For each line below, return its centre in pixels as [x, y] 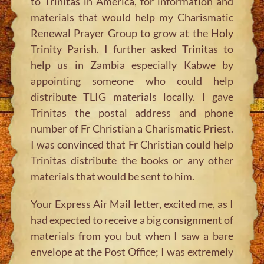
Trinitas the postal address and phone [132, 112]
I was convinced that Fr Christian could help [132, 144]
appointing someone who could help [132, 80]
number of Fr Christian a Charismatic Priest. [132, 128]
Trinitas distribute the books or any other [132, 160]
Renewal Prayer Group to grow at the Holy [132, 33]
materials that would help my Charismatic [132, 17]
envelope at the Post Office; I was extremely [132, 251]
